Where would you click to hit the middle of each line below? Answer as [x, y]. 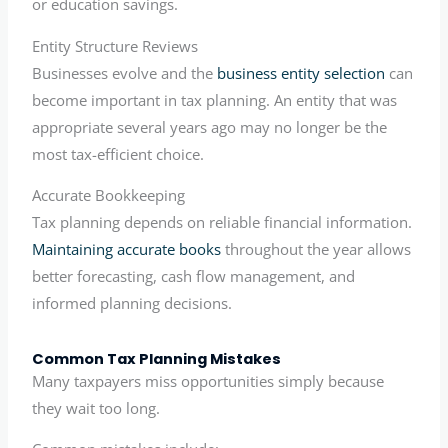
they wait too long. [96, 407]
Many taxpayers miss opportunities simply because [208, 380]
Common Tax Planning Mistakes [157, 358]
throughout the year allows [316, 249]
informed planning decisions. [132, 303]
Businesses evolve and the [125, 72]
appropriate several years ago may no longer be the [210, 126]
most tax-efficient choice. [118, 153]
